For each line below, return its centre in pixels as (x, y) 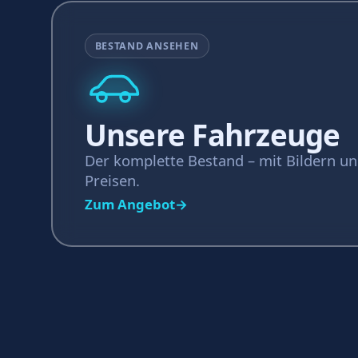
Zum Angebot (129, 204)
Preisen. (112, 180)
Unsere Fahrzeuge (212, 135)
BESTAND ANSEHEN (147, 46)
